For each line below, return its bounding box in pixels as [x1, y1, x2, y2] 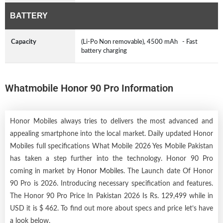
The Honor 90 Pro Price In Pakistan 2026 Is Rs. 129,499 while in [10, 192, 213, 200]
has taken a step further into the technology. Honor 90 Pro [10, 155, 213, 162]
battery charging [81, 47, 130, 54]
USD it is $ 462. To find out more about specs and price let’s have [10, 205, 213, 212]
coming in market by [10, 167, 77, 175]
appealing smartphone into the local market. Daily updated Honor [10, 130, 213, 137]
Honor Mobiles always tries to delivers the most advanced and [10, 117, 213, 125]
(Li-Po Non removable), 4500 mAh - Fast [81, 38, 198, 45]
